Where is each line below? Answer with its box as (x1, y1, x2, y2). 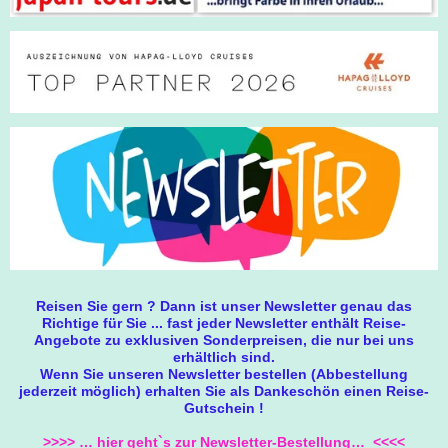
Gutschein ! (184, 399, 264, 416)
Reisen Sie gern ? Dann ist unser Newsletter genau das (36, 297, 412, 314)
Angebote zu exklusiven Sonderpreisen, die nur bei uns (34, 331, 414, 348)
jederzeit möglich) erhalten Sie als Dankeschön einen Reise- (19, 382, 429, 399)
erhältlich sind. (173, 348, 275, 365)
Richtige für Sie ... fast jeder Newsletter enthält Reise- (42, 314, 406, 331)
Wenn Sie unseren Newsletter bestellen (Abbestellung (40, 365, 408, 382)
